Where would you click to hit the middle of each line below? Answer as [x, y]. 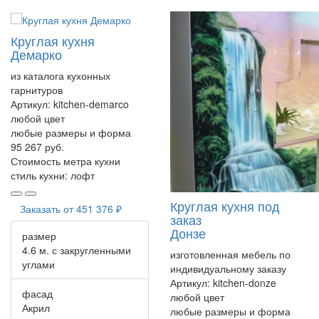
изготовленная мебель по [230, 254]
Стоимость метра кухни [66, 161]
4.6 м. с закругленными [77, 250]
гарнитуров [37, 90]
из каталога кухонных [61, 76]
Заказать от [48, 209]
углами [38, 265]
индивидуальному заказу [228, 268]
